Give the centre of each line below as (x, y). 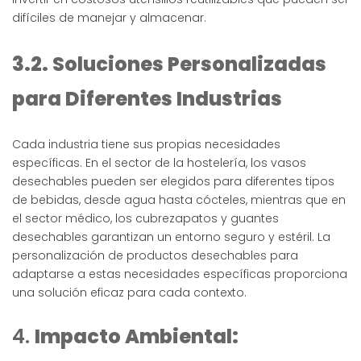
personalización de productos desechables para (155, 256)
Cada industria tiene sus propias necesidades (146, 145)
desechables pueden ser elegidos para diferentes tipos (173, 182)
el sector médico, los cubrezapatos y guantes (145, 219)
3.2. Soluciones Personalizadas (169, 64)
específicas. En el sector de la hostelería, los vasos (159, 163)
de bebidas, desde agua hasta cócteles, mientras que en (179, 200)
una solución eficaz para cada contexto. (129, 293)
